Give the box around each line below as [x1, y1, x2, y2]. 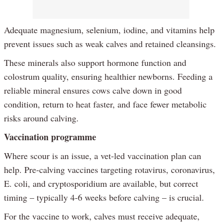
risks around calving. [4, 112, 79, 124]
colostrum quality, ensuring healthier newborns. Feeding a [4, 70, 213, 83]
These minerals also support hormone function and [4, 56, 186, 69]
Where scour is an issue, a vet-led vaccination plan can [4, 150, 201, 162]
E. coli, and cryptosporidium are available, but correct [4, 177, 198, 190]
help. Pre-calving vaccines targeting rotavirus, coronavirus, [4, 164, 215, 176]
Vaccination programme [4, 130, 96, 144]
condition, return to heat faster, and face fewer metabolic [4, 98, 207, 111]
